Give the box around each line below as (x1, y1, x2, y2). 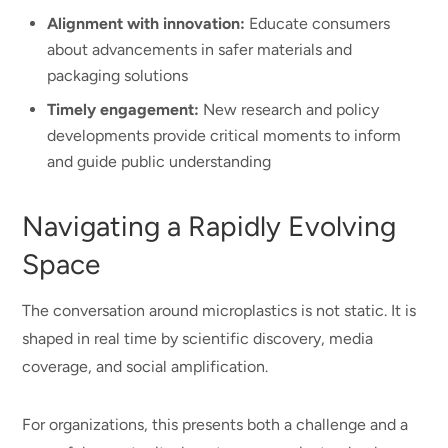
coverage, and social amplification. (22, 356, 269, 376)
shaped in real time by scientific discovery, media (22, 328, 374, 348)
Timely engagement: (47, 99, 200, 119)
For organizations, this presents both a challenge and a (22, 415, 409, 435)
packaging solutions (47, 65, 189, 85)
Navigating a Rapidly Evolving (22, 208, 397, 243)
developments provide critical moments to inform (47, 125, 402, 145)
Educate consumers (245, 13, 391, 33)
